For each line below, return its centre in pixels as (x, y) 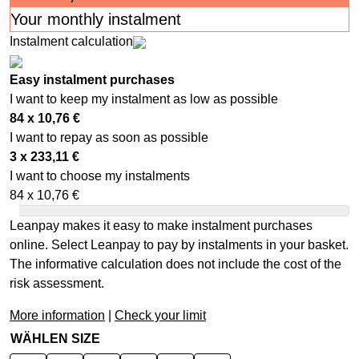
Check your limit (160, 316)
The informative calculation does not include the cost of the (175, 264)
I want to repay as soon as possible (109, 138)
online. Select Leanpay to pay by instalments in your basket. (179, 245)
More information (57, 316)
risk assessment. (57, 284)
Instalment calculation (71, 42)
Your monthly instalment (96, 20)
